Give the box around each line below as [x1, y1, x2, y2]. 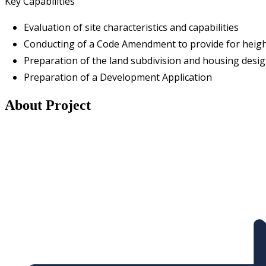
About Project [5, 97, 91, 113]
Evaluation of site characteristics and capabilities [24, 20, 239, 34]
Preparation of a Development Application [24, 70, 212, 84]
